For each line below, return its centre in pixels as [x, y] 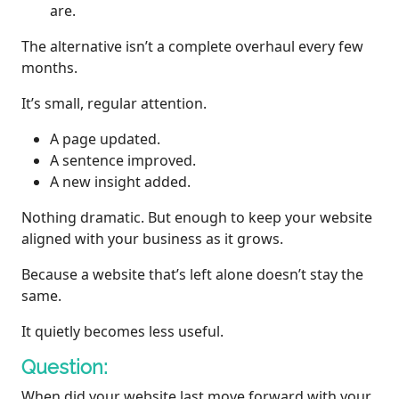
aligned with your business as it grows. [152, 239]
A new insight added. [120, 182]
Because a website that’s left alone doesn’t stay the [192, 275]
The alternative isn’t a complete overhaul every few [192, 47]
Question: [65, 368]
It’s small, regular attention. [114, 104]
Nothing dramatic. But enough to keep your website [197, 218]
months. [49, 68]
